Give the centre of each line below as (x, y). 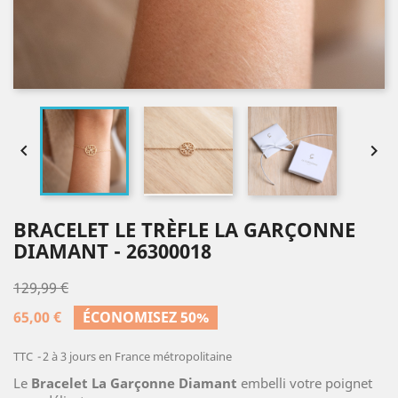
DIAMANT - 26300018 (112, 251)
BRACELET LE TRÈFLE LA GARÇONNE (184, 229)
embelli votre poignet (306, 383)
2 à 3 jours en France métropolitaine (137, 356)
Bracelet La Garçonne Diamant (134, 383)
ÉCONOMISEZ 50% (146, 317)
